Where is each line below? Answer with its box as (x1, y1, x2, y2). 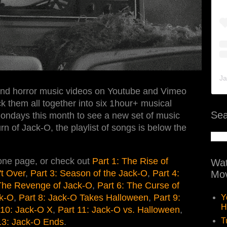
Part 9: (154, 192, 180, 203)
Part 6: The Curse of (97, 180, 179, 191)
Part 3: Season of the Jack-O (30, 168, 147, 178)
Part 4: (153, 168, 179, 178)
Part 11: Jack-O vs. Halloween (58, 204, 180, 215)
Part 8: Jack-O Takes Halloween (19, 192, 148, 203)
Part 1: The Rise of (92, 156, 168, 166)
